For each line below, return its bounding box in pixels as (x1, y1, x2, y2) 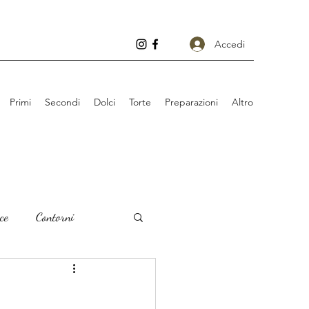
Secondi (45, 96, 80, 108)
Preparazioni (165, 96, 218, 108)
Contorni (36, 208, 74, 224)
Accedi (215, 37, 245, 50)
